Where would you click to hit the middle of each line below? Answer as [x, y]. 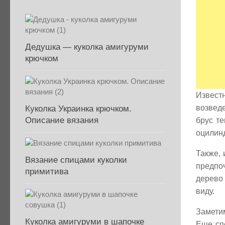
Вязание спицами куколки [76, 160]
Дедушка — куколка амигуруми [87, 47]
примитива [47, 172]
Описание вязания [62, 120]
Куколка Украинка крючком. [78, 109]
